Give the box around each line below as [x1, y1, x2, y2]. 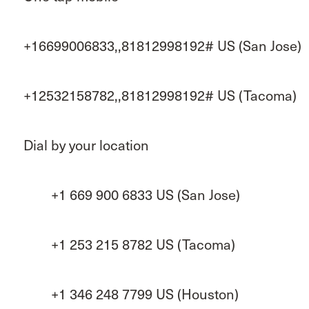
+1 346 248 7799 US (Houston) [23, 283, 239, 305]
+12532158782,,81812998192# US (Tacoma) [23, 85, 297, 106]
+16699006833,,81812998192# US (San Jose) [23, 35, 301, 57]
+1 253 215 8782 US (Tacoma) [23, 234, 235, 255]
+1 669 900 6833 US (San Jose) [23, 184, 240, 206]
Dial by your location [23, 134, 149, 156]
